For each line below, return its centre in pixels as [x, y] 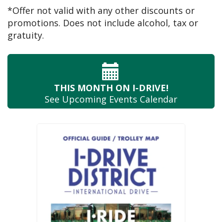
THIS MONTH [83, 88]
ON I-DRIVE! [140, 88]
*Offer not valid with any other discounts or [101, 11]
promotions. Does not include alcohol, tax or [103, 23]
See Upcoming [76, 99]
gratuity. [26, 35]
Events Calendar [142, 99]
